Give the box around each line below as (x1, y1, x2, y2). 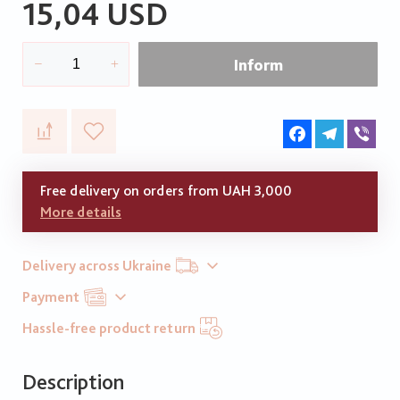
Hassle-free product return (22, 319, 196, 337)
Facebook (312, 117, 369, 135)
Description (22, 369, 124, 396)
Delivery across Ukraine (22, 256, 171, 274)
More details (40, 204, 121, 221)
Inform (233, 54, 283, 74)
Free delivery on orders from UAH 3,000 (40, 182, 292, 200)
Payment (22, 287, 79, 305)
